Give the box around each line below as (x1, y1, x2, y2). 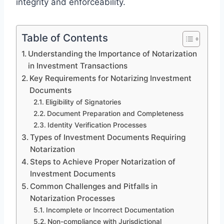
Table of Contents (21, 31, 108, 44)
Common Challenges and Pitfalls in (30, 181, 158, 191)
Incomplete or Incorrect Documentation (45, 205, 174, 214)
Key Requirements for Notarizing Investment (29, 73, 192, 83)
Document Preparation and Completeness (46, 109, 183, 117)
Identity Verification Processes (47, 120, 146, 129)
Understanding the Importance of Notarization (28, 48, 197, 58)
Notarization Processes (30, 193, 115, 203)
